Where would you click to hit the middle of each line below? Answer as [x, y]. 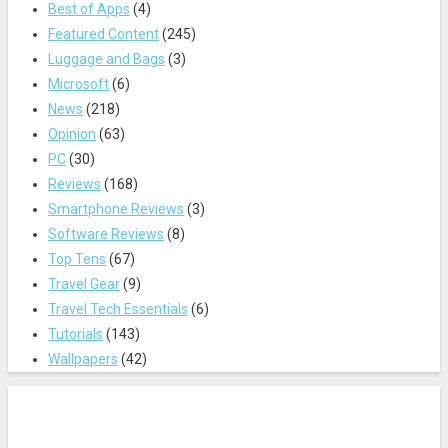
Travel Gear [84, 283]
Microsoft [78, 83]
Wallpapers [83, 358]
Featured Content [103, 33]
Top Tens [77, 258]
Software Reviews [106, 233]
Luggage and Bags [106, 58]
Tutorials [75, 333]
